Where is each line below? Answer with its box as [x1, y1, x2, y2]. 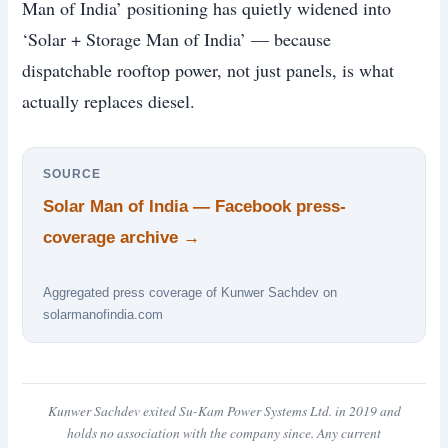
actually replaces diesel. [22, 89, 196, 114]
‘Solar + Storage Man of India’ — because [22, 27, 332, 52]
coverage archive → [43, 228, 201, 248]
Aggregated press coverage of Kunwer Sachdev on [43, 284, 338, 300]
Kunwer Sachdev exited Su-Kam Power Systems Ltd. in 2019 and [47, 401, 401, 420]
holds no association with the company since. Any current [67, 423, 381, 442]
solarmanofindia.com [43, 306, 164, 322]
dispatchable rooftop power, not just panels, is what [22, 58, 395, 83]
